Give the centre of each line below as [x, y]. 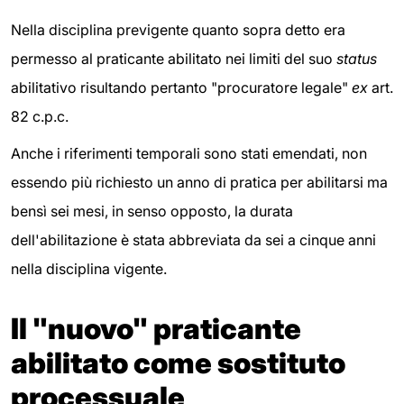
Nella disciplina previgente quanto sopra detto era [178, 29]
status [357, 58]
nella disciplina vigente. [89, 269]
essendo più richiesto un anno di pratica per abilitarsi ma [199, 183]
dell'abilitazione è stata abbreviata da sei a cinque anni [193, 240]
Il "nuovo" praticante [156, 329]
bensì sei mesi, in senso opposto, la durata [152, 211]
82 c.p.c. [40, 116]
